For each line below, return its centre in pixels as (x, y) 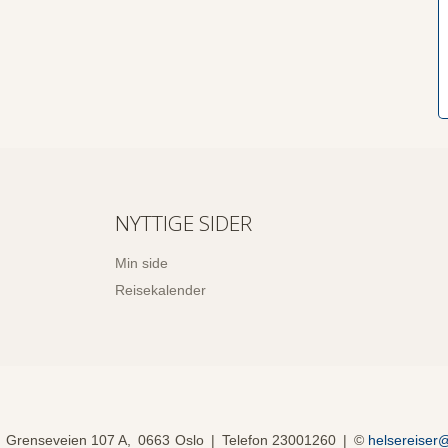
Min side (142, 263)
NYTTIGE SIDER (184, 223)
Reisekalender (161, 289)
